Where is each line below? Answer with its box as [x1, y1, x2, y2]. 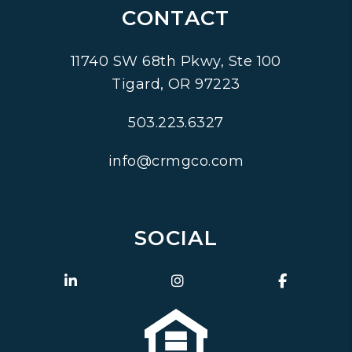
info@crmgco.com [108, 152, 244, 170]
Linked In [76, 272, 145, 289]
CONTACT [122, 5, 230, 31]
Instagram [183, 272, 260, 289]
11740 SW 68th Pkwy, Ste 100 [71, 53, 281, 70]
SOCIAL [134, 225, 218, 251]
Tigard [112, 75, 161, 93]
